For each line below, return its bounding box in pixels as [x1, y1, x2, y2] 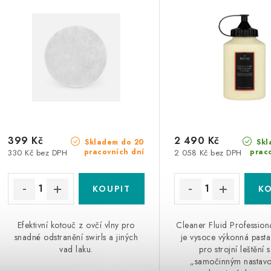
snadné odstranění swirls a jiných [14, 230, 139, 243]
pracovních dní [83, 146, 145, 157]
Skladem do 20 [82, 136, 145, 148]
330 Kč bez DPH [8, 146, 67, 158]
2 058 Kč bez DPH [174, 146, 242, 158]
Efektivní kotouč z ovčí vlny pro [17, 218, 135, 231]
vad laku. [59, 243, 93, 255]
